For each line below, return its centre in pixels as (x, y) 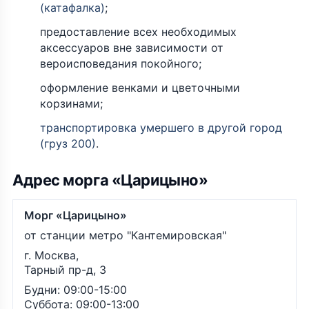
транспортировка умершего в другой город (161, 128)
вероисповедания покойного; (121, 64)
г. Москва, (51, 256)
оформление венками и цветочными (140, 88)
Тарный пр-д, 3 (65, 270)
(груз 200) (68, 144)
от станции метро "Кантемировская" (125, 236)
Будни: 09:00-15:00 (76, 290)
